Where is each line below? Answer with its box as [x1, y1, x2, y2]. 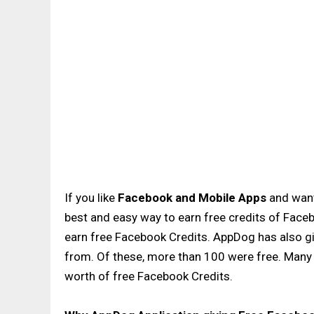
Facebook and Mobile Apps [118, 190, 266, 205]
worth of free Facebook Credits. [64, 268, 233, 283]
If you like [64, 190, 118, 205]
